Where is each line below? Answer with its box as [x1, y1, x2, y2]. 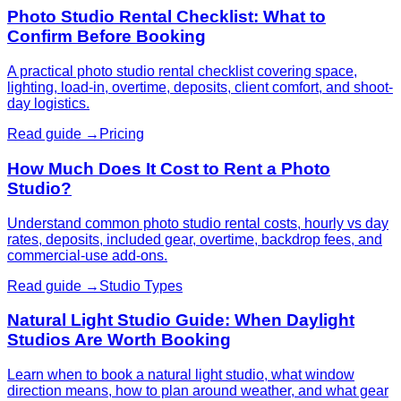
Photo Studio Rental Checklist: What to [7, 7, 326, 27]
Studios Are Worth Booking [7, 330, 231, 350]
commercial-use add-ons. [7, 247, 167, 263]
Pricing [99, 126, 144, 142]
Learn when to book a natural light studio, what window [7, 366, 354, 382]
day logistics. [7, 96, 90, 112]
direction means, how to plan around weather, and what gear [7, 382, 388, 398]
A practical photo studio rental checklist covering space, [7, 64, 357, 80]
